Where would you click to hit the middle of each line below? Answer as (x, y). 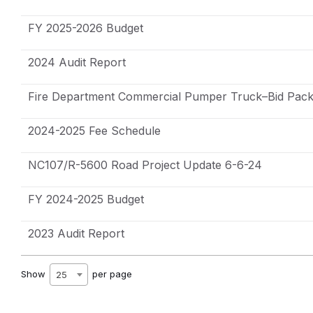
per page (111, 274)
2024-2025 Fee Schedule (94, 130)
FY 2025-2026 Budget (86, 28)
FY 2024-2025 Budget (86, 199)
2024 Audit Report (77, 62)
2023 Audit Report (76, 233)
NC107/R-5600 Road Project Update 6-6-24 (145, 165)
